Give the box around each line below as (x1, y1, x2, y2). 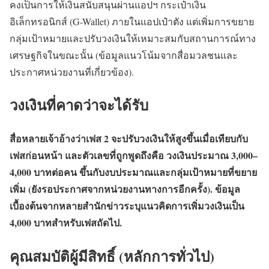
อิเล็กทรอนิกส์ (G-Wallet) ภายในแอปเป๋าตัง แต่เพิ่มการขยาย (10, 14, 254, 28)
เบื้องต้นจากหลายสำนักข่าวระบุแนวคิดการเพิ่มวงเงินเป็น (10, 198, 244, 213)
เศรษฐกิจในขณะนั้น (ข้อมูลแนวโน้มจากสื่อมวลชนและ (10, 48, 238, 61)
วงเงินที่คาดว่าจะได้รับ (10, 94, 148, 115)
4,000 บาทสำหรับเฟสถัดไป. (10, 215, 122, 229)
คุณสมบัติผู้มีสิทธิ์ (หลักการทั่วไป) (10, 246, 214, 267)
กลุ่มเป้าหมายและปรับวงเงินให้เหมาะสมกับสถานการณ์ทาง (10, 31, 256, 44)
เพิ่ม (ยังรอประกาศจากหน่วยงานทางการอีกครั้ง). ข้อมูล (10, 181, 240, 196)
